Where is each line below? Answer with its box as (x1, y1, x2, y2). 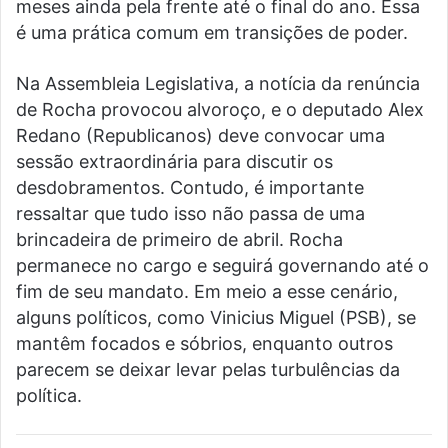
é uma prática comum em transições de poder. (16, 22, 408, 44)
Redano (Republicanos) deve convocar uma (16, 125, 385, 147)
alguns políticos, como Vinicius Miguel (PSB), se (16, 307, 416, 329)
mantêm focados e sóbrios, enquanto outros (16, 333, 393, 355)
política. (16, 385, 82, 407)
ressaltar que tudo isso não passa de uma (16, 203, 365, 225)
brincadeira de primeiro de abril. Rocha (16, 229, 343, 251)
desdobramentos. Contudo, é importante (16, 177, 364, 199)
